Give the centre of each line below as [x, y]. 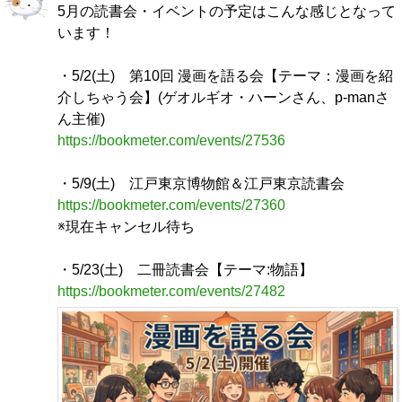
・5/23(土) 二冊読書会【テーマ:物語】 [185, 269]
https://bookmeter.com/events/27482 [171, 291]
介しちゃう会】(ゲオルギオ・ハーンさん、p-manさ [223, 97]
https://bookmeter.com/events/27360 [171, 205]
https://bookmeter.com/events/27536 [171, 140]
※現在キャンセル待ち [126, 226]
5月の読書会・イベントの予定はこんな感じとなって [227, 11]
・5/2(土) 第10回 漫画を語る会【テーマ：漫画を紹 [225, 75]
